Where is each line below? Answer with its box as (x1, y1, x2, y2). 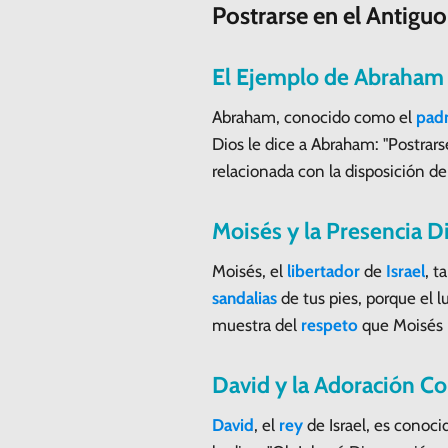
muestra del (212, 314, 301, 335)
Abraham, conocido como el (212, 106, 416, 127)
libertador (287, 260, 360, 281)
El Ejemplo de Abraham (212, 62, 444, 91)
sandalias (212, 287, 277, 308)
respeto (301, 314, 358, 335)
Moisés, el (212, 260, 287, 281)
